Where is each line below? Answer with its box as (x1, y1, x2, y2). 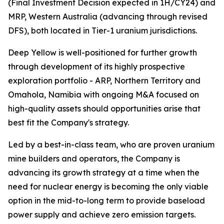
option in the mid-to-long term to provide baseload (8, 195, 205, 205)
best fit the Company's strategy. (8, 117, 131, 127)
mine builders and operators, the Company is (8, 153, 180, 163)
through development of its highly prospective (8, 61, 185, 71)
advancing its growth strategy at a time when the (8, 167, 199, 177)
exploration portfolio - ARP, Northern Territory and (8, 75, 200, 85)
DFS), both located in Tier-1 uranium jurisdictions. (8, 25, 199, 35)
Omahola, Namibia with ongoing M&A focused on (8, 89, 199, 99)
